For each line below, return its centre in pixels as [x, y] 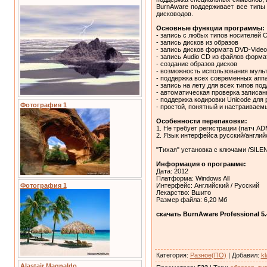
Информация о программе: [201, 164]
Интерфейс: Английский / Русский [207, 185]
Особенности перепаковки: [201, 121]
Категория [171, 255]
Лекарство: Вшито [183, 192]
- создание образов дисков [196, 63]
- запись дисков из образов [197, 42]
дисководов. [174, 13]
